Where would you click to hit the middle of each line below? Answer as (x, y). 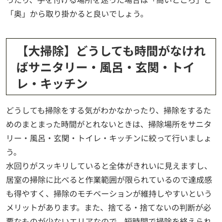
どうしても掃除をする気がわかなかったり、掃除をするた (109, 110)
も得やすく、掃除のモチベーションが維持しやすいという (109, 194)
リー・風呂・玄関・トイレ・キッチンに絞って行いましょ (109, 138)
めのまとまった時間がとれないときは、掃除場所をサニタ (109, 124)
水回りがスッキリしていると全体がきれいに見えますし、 (109, 166)
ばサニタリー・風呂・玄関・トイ (106, 67)
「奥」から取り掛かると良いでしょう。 (77, 14)
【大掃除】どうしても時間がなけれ (111, 51)
